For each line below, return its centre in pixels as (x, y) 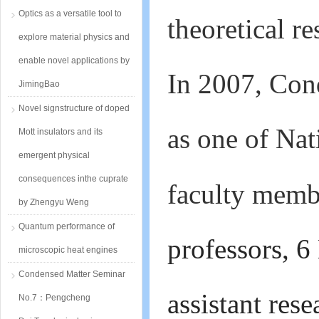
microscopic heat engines (68, 250)
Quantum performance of (67, 226)
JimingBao (39, 84)
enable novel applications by (74, 61)
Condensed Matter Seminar (72, 274)
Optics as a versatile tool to (70, 14)
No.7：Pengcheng (54, 298)
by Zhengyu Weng (54, 202)
